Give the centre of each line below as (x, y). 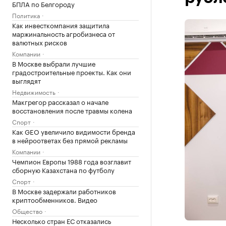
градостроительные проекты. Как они (72, 72)
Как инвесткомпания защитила (61, 25)
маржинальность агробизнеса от (64, 33)
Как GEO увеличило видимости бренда (74, 131)
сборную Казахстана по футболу (63, 169)
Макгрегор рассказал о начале (60, 101)
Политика (26, 15)
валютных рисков (40, 42)
